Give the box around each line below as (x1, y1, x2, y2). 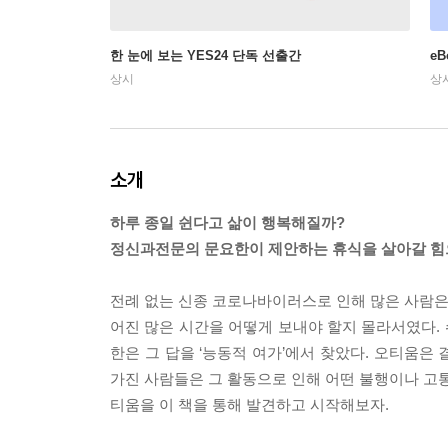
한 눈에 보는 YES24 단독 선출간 (110, 47, 301, 63)
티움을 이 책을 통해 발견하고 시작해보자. (110, 395, 389, 413)
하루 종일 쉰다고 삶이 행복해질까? (110, 213, 360, 231)
